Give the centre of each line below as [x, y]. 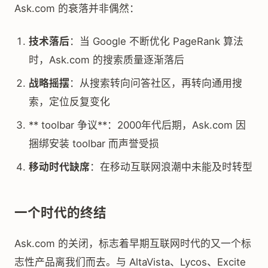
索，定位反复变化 [69, 102]
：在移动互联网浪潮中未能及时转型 [171, 167]
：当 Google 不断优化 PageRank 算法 [156, 41]
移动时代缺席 [59, 167]
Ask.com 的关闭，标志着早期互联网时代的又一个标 [133, 243]
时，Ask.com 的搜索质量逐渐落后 [106, 60]
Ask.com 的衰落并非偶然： [77, 8]
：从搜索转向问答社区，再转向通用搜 [156, 83]
